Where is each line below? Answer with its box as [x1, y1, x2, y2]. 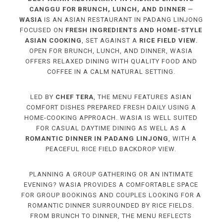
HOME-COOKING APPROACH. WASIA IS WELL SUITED [24, 113, 198, 121]
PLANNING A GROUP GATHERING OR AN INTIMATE [29, 170, 193, 178]
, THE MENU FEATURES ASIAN [94, 93, 192, 101]
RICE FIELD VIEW [139, 36, 196, 44]
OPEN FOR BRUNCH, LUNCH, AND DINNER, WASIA [29, 47, 193, 55]
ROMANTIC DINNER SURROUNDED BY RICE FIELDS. [28, 201, 194, 209]
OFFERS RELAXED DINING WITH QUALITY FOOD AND [25, 57, 197, 65]
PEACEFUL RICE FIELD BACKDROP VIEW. [46, 145, 176, 153]
